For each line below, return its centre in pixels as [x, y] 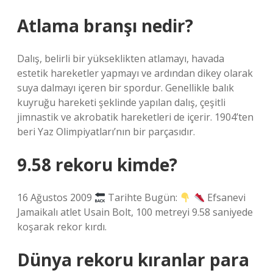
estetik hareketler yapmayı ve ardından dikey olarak [135, 73]
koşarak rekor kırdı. [62, 227]
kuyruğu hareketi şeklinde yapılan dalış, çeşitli [121, 102]
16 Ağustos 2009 [56, 197]
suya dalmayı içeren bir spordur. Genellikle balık [126, 88]
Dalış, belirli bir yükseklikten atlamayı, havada [121, 58]
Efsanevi [225, 197]
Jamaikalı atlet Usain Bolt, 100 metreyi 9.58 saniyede [135, 212]
